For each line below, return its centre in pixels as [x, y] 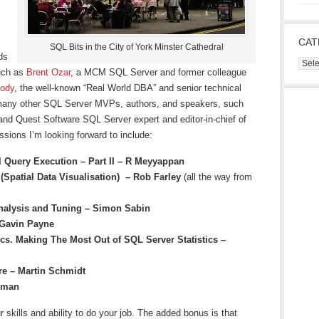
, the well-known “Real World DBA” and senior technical [128, 88]
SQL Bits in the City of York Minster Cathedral [136, 47]
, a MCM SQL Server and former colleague [158, 72]
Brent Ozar [48, 72]
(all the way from [218, 177]
